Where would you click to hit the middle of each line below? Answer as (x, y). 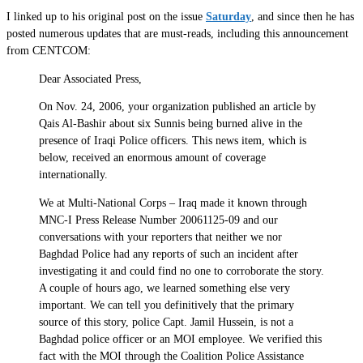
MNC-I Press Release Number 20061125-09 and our (158, 220)
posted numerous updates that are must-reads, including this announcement (177, 34)
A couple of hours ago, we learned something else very (164, 288)
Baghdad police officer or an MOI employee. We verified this (180, 339)
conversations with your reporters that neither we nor (160, 237)
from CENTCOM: (49, 51)
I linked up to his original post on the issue (106, 17)
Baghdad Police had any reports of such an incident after (169, 254)
